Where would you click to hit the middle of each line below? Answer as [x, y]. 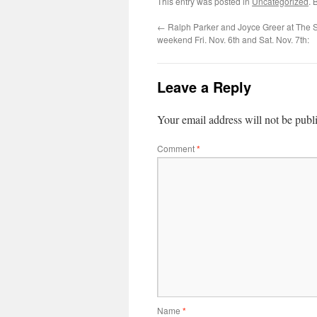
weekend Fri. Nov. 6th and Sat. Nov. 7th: [233, 40]
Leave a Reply [204, 87]
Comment [177, 149]
